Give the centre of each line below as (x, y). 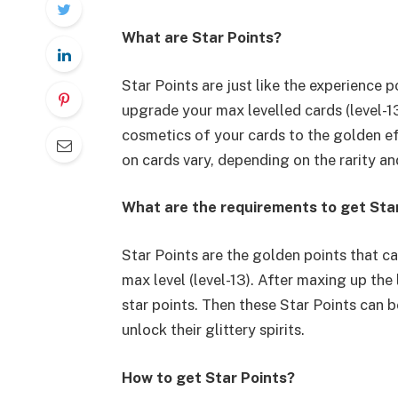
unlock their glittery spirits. (213, 329)
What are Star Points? (201, 38)
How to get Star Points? (208, 377)
